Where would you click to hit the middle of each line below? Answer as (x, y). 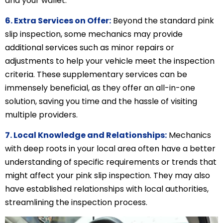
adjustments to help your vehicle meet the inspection (110, 61)
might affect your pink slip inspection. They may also (108, 176)
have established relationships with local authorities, (107, 189)
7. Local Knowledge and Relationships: (86, 135)
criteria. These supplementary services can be (96, 75)
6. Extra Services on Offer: (58, 21)
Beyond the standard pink (163, 21)
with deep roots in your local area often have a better (110, 149)
